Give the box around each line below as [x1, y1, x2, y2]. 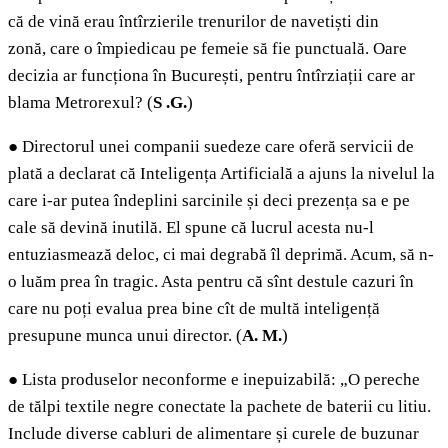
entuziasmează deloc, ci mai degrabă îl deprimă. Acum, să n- [8, 245, 434, 265]
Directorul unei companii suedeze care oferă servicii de [18, 137, 414, 157]
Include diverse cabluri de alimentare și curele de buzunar [8, 424, 419, 444]
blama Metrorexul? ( [8, 93, 153, 113]
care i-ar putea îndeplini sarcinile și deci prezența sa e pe [8, 191, 410, 211]
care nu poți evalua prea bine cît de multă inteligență [8, 299, 380, 319]
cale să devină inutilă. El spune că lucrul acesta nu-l [8, 218, 374, 238]
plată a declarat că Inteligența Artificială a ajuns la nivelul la [8, 164, 435, 184]
